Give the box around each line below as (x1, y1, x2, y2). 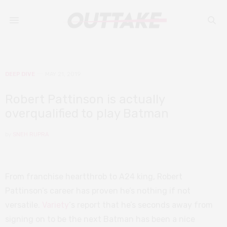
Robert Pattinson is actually (5, 92, 165, 106)
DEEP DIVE (5, 71, 35, 78)
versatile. (5, 200, 42, 210)
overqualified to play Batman (5, 106, 169, 121)
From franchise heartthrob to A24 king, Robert (5, 172, 182, 181)
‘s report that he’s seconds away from (69, 200, 213, 210)
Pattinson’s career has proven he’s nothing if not (5, 186, 191, 196)
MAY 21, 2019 (45, 71, 81, 78)
